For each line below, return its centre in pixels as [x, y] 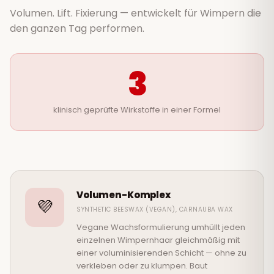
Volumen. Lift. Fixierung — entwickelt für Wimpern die [135, 13]
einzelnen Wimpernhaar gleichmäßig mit [158, 240]
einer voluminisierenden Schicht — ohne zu [161, 253]
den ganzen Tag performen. [77, 29]
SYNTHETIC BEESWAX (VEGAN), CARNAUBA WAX [155, 210]
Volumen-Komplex [124, 195]
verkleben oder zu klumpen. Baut [142, 266]
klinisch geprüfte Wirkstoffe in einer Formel [137, 110]
